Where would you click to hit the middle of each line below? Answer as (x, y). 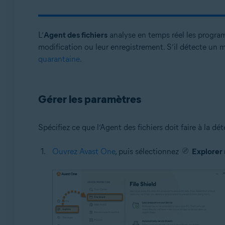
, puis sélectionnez (148, 151)
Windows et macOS (87, 23)
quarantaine (59, 59)
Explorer (207, 151)
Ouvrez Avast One (83, 151)
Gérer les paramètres (89, 99)
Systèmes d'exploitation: (92, 7)
